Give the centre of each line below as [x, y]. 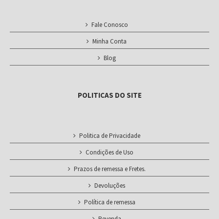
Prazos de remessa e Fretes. [109, 169]
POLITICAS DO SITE [109, 95]
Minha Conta [109, 41]
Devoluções [109, 186]
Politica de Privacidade [109, 136]
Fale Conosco [109, 25]
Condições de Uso [109, 152]
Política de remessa [109, 202]
